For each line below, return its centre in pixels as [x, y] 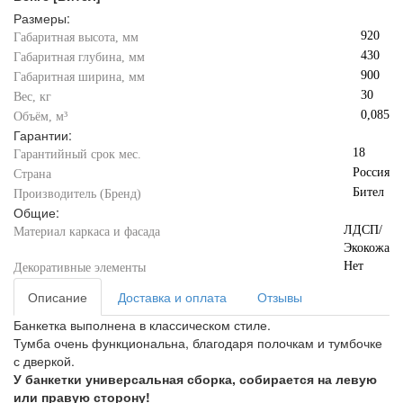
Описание [58, 297]
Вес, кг [32, 97]
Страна [32, 174]
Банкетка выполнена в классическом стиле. [142, 325]
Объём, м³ [40, 116]
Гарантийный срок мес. [77, 154]
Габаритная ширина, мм [79, 77]
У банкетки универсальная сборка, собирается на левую [195, 379]
